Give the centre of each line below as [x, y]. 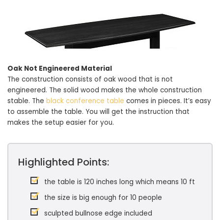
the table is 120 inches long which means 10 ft [120, 182]
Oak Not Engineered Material [60, 68]
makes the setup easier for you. [61, 122]
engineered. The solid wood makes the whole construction [105, 90]
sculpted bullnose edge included [98, 213]
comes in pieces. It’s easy [168, 101]
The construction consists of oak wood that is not [90, 79]
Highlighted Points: [64, 162]
